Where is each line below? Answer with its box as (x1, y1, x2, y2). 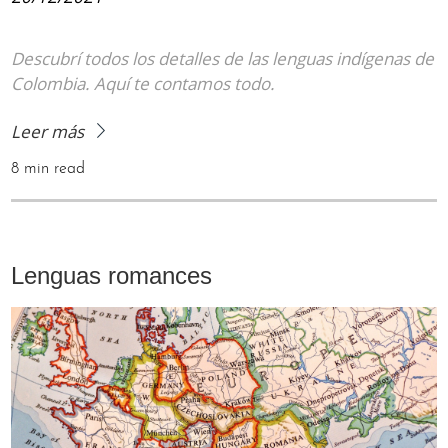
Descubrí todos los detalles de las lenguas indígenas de (11, 47, 435, 71)
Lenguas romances (11, 262, 213, 290)
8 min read (11, 161, 86, 178)
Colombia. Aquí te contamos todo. (11, 72, 276, 96)
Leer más (11, 120, 89, 144)
